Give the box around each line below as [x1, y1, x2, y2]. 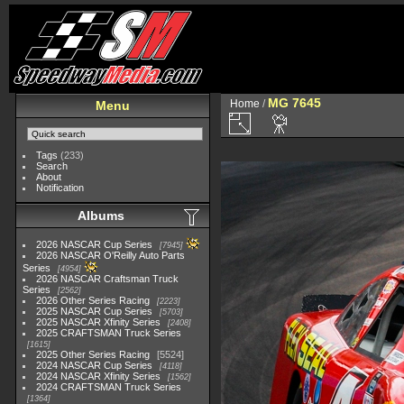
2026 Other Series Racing [36, 295, 151, 306]
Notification [36, 182, 85, 193]
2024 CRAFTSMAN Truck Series [36, 381, 182, 392]
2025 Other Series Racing [36, 349, 151, 360]
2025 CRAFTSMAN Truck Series [36, 327, 182, 338]
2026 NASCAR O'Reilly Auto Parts [36, 250, 186, 261]
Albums [78, 208, 124, 223]
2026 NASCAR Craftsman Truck [36, 273, 179, 284]
